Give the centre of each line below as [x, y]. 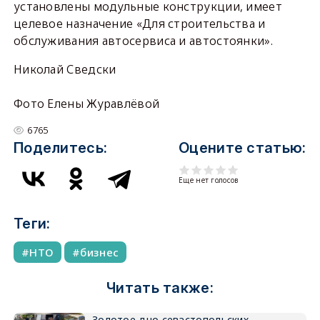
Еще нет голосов [209, 180]
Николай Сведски [65, 70]
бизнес [100, 252]
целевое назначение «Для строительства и [139, 24]
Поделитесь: [60, 148]
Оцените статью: [242, 148]
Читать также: [160, 288]
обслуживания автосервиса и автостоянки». [143, 41]
